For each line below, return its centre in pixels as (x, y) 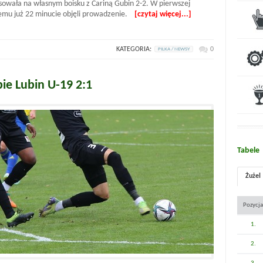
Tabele (248, 151)
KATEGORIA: (134, 49)
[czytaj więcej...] (163, 14)
